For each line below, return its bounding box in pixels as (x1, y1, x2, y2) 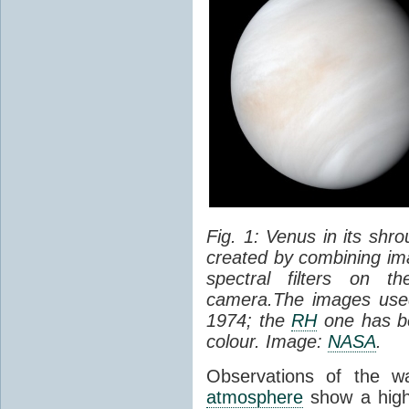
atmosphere (206, 386, 303, 407)
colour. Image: (206, 330, 328, 351)
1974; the (206, 309, 292, 330)
